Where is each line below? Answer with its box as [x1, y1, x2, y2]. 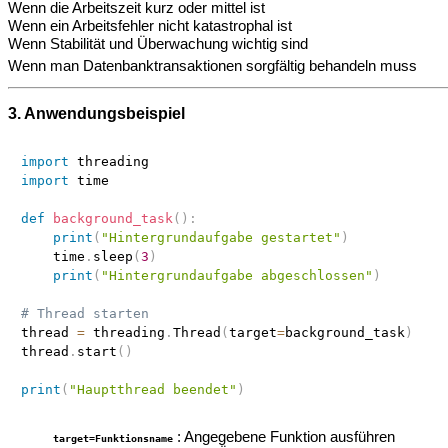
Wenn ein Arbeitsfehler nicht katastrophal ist [8, 17, 292, 35]
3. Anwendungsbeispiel [8, 105, 185, 123]
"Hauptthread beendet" [68, 382, 237, 398]
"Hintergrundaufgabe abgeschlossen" [100, 268, 373, 284]
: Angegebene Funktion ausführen [177, 428, 396, 446]
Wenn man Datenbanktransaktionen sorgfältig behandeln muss [8, 57, 417, 75]
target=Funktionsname [52, 432, 173, 445]
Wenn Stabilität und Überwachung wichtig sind [8, 35, 308, 53]
